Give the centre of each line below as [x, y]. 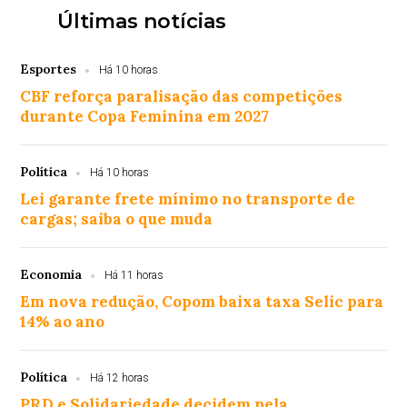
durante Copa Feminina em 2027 [145, 117]
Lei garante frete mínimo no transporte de [188, 199]
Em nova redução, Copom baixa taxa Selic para [202, 302]
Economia [51, 275]
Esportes [49, 69]
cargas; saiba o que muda [117, 219]
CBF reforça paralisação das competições [182, 97]
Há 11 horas [134, 276]
